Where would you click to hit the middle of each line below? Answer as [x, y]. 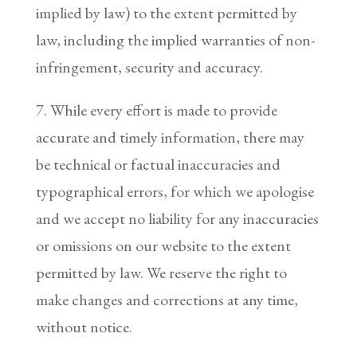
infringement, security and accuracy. [149, 67]
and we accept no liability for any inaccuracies [177, 218]
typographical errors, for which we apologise [175, 191]
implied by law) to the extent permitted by [166, 12]
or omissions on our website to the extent [163, 245]
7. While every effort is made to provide [156, 110]
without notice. [84, 326]
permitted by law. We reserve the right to [161, 272]
